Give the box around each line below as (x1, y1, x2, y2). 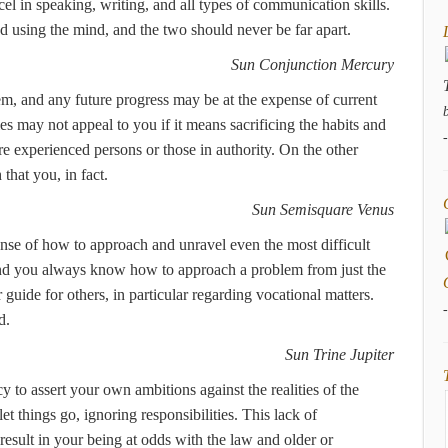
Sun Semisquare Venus (252, 201, 394, 218)
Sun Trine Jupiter (285, 346, 394, 363)
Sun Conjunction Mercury (231, 56, 394, 73)
